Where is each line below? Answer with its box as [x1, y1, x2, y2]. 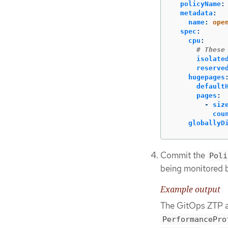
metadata [180, 9, 213, 17]
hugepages [188, 73, 225, 81]
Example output [160, 183, 220, 195]
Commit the [160, 150, 207, 161]
